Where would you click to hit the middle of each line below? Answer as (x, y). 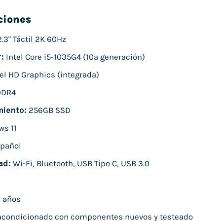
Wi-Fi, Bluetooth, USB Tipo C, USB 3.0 (80, 164)
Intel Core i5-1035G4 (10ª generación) (74, 57)
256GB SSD (48, 110)
